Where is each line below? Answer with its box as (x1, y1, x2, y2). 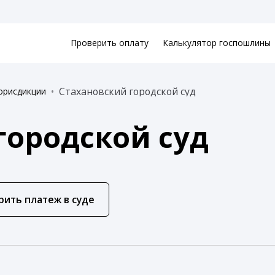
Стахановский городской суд (58, 84, 196, 98)
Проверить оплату (70, 37, 149, 49)
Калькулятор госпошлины (163, 37, 271, 49)
